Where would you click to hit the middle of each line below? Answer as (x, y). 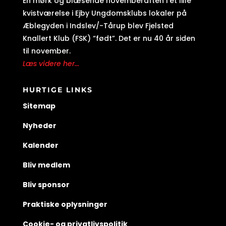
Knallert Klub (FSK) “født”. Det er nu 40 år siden (109, 38)
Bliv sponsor (46, 184)
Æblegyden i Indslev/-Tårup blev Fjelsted (98, 25)
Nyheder (39, 125)
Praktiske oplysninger (65, 204)
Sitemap (39, 106)
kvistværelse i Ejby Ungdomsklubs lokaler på (104, 13)
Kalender (40, 145)
